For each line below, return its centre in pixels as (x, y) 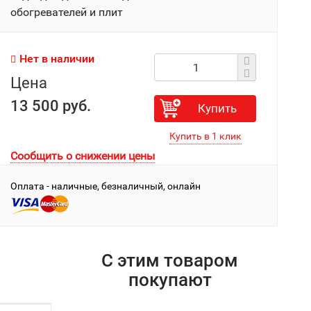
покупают (170, 280)
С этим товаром (170, 260)
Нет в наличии (57, 59)
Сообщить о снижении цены (83, 156)
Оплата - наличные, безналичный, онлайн (106, 186)
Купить (218, 108)
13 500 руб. (51, 106)
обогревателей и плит (67, 12)
